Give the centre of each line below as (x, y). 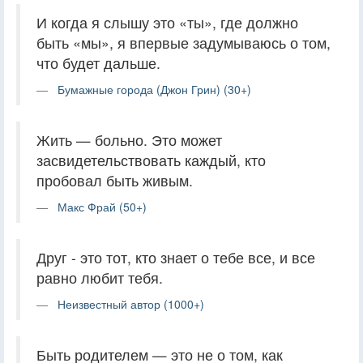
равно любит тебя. (100, 277)
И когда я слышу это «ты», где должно (167, 22)
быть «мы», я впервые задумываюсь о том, (184, 42)
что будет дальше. (98, 62)
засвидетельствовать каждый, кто (151, 160)
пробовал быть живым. (115, 180)
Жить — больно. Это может (129, 139)
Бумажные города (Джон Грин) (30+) (154, 89)
